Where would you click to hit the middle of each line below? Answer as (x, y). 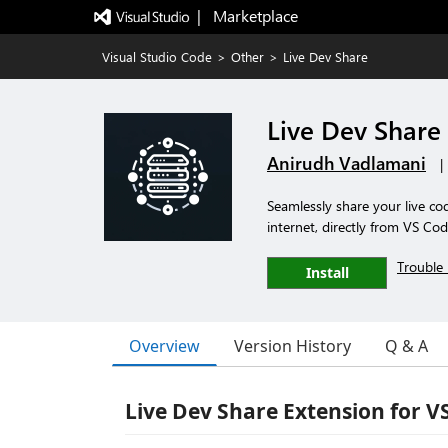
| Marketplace (247, 15)
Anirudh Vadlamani (346, 163)
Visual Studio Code (157, 56)
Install (327, 272)
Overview (164, 345)
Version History (292, 346)
